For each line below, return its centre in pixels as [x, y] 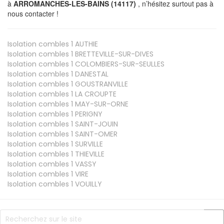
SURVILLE [88, 144]
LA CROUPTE [95, 94]
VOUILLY [87, 184]
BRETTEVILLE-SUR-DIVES [113, 54]
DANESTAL [91, 74]
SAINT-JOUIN [95, 124]
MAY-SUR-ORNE [101, 104]
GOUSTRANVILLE [100, 84]
